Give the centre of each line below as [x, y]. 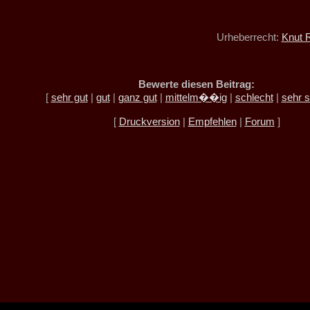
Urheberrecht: [249, 37]
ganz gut [137, 97]
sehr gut [69, 97]
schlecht [254, 97]
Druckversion [149, 121]
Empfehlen [212, 121]
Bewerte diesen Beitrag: [197, 84]
